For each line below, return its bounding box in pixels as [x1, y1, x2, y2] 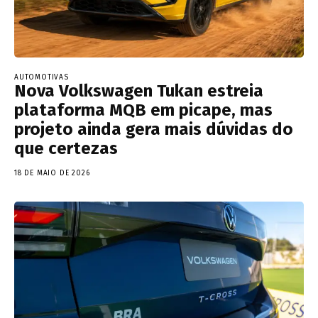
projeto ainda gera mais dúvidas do [14, 119, 293, 140]
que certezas [14, 138, 118, 159]
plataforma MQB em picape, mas [14, 100, 273, 121]
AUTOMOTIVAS [14, 73, 69, 82]
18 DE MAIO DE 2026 [14, 169, 90, 178]
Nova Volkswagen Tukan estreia [14, 81, 263, 102]
